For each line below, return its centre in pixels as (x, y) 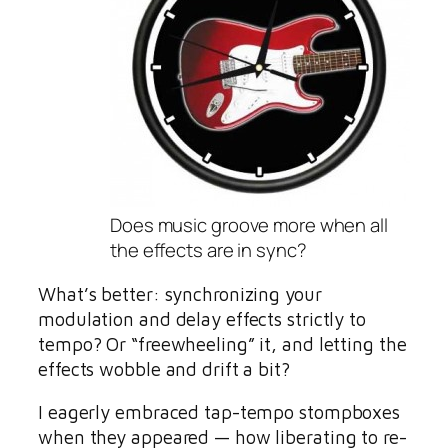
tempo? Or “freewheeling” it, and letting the (222, 343)
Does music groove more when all (249, 225)
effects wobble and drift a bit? (164, 368)
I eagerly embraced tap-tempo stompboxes (219, 412)
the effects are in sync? (208, 250)
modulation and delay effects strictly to (202, 318)
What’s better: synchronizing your (180, 293)
